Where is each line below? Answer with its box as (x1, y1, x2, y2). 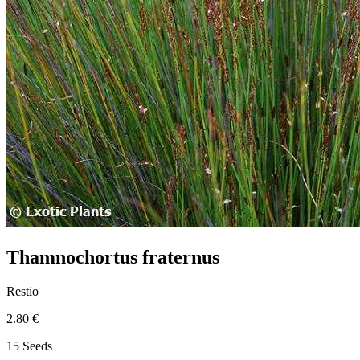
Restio (6, 284, 39, 298)
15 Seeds (6, 338, 52, 353)
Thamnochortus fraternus (6, 246, 219, 268)
